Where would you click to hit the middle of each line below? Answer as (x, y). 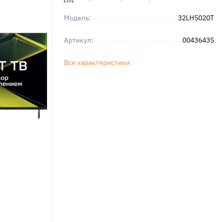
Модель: (77, 18)
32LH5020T (196, 18)
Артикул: (79, 40)
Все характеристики (97, 62)
